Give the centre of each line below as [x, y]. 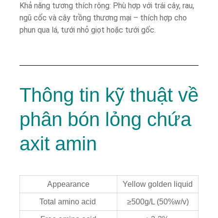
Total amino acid [68, 202]
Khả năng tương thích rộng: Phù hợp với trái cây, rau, [107, 6]
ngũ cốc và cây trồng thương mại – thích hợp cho [103, 18]
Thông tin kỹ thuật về [109, 95]
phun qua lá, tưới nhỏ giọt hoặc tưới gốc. [88, 30]
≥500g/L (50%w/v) [158, 202]
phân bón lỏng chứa [105, 119]
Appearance [68, 184]
